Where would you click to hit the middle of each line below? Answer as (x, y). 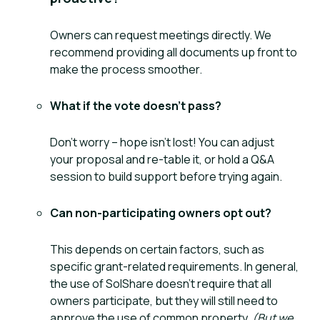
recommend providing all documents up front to (174, 52)
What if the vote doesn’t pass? (136, 106)
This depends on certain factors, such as (157, 249)
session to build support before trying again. (166, 176)
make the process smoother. (126, 69)
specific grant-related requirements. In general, (174, 266)
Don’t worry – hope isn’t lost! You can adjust (162, 142)
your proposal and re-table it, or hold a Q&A (162, 159)
